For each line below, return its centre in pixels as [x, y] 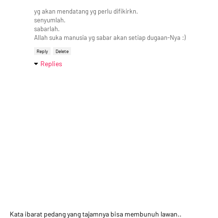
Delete [62, 51]
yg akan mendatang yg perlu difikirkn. [86, 11]
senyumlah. [50, 20]
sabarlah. [47, 29]
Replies [51, 64]
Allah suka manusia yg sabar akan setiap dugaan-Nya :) [110, 37]
